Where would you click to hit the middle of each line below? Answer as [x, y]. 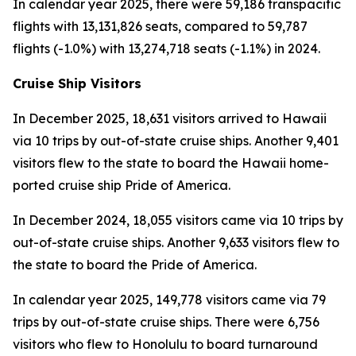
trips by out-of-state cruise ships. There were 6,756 [166, 322]
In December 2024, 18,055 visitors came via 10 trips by [178, 220]
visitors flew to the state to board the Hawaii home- [171, 163]
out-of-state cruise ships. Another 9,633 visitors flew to [176, 242]
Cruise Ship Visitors [77, 83]
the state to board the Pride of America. [135, 265]
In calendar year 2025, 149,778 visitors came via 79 [169, 300]
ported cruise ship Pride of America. [122, 185]
